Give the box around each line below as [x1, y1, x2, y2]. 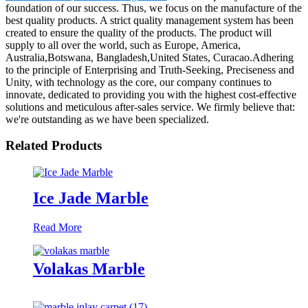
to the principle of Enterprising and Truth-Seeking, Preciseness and [5, 63, 294, 76]
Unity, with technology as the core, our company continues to [5, 76, 272, 88]
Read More [33, 221, 82, 233]
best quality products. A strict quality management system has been [5, 14, 294, 26]
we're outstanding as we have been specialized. [5, 113, 209, 125]
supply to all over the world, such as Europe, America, [5, 38, 241, 51]
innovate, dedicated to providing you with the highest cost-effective [5, 88, 296, 100]
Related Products [5, 138, 102, 153]
